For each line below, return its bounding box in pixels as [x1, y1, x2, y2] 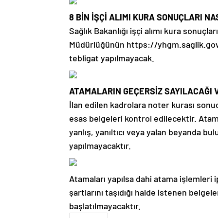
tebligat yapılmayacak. [69, 52, 154, 63]
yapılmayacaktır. [69, 140, 131, 151]
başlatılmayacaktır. [69, 200, 141, 211]
